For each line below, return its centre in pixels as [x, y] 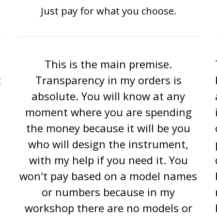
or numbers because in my [108, 192]
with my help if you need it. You [108, 160]
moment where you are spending [108, 112]
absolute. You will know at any [108, 96]
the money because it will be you [108, 128]
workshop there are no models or [108, 208]
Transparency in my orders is [108, 80]
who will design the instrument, [108, 144]
